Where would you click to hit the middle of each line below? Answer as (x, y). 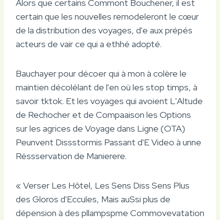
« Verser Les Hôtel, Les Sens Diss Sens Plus (103, 185)
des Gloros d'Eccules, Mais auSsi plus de (93, 199)
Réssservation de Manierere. (71, 156)
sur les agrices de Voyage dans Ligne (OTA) (100, 128)
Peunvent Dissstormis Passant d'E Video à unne (109, 142)
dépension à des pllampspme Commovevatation (110, 213)
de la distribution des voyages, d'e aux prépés (104, 30)
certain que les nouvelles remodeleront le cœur (107, 16)
